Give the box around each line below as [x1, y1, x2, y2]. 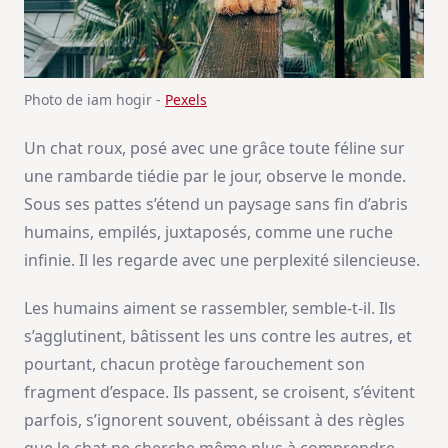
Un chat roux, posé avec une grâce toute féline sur [24, 136, 405, 159]
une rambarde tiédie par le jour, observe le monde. [24, 164, 406, 187]
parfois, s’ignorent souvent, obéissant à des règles [24, 408, 405, 431]
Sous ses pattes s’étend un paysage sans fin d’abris [24, 192, 408, 215]
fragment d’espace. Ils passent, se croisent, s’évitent [24, 380, 415, 403]
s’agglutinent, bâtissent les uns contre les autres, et [24, 324, 412, 347]
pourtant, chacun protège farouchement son [24, 352, 365, 375]
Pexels [165, 89, 207, 109]
